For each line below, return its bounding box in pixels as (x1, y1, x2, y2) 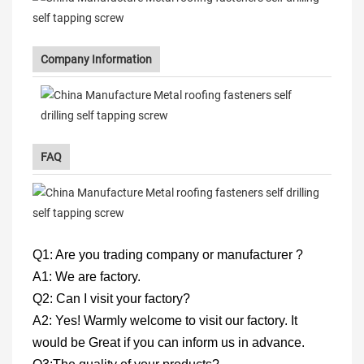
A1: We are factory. (32, 270, 141, 284)
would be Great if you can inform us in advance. (32, 336, 305, 349)
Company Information (41, 53, 152, 66)
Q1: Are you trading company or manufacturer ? (32, 248, 303, 262)
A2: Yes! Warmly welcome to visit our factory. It (32, 314, 297, 327)
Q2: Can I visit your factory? (32, 292, 190, 305)
